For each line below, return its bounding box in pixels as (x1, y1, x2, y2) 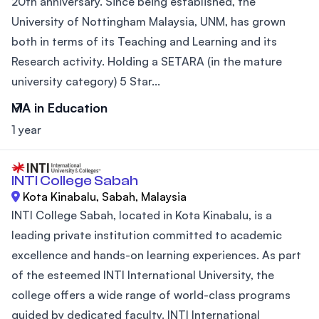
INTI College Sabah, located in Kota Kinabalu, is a (11, 207, 272, 222)
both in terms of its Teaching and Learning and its (11, 34, 277, 49)
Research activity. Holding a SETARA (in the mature (11, 54, 282, 69)
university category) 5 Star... (11, 74, 160, 89)
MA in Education (11, 100, 108, 116)
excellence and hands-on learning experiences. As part (11, 247, 301, 262)
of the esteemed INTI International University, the (11, 267, 274, 282)
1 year (11, 122, 41, 137)
